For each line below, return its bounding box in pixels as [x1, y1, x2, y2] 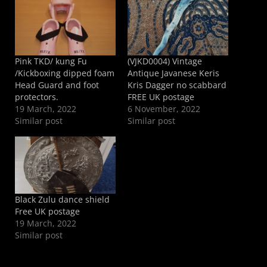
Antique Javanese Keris [128, 67, 219, 79]
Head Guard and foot [15, 79, 99, 91]
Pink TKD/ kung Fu [15, 55, 87, 67]
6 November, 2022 [128, 103, 200, 114]
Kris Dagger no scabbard [128, 79, 226, 91]
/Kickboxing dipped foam [15, 67, 114, 79]
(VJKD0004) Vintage [128, 55, 202, 67]
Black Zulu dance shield [15, 194, 110, 206]
